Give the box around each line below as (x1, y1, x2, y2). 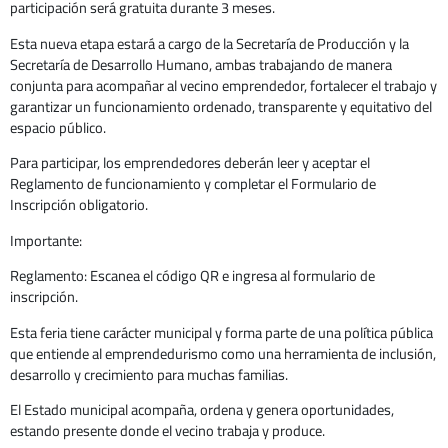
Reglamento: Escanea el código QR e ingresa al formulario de (10, 262, 375, 290)
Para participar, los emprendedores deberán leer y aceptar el (10, 149, 370, 177)
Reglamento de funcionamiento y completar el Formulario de (10, 170, 376, 198)
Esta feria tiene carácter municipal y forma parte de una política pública (10, 318, 433, 346)
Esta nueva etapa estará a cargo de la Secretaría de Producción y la (10, 29, 409, 57)
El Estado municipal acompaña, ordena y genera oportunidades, (10, 396, 394, 424)
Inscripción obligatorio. (10, 191, 148, 219)
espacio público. (10, 113, 106, 141)
